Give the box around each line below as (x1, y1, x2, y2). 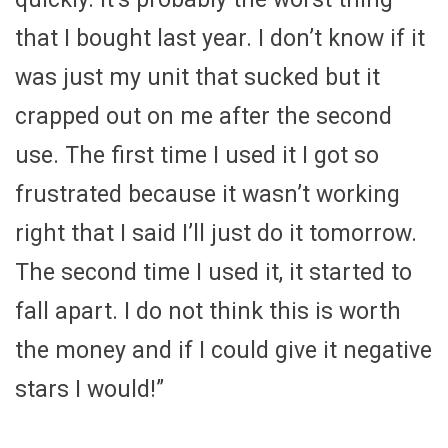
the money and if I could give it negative (15, 337, 432, 365)
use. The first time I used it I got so (15, 142, 379, 170)
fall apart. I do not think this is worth (15, 298, 401, 326)
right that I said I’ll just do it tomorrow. (15, 220, 417, 248)
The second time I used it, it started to (15, 259, 412, 287)
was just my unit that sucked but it (15, 64, 380, 92)
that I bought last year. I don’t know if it (15, 25, 425, 53)
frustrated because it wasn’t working (15, 181, 400, 209)
